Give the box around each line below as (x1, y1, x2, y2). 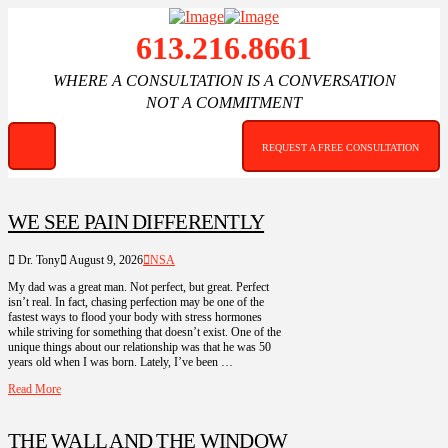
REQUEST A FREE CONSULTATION (262, 142, 420, 153)
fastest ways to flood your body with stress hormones (8, 309, 262, 324)
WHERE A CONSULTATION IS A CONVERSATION (52, 72, 396, 89)
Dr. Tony (15, 252, 60, 267)
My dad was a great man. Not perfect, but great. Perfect (8, 279, 269, 294)
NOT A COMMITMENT (146, 94, 302, 111)
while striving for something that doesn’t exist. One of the (8, 324, 281, 339)
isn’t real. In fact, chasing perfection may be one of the (8, 294, 264, 309)
